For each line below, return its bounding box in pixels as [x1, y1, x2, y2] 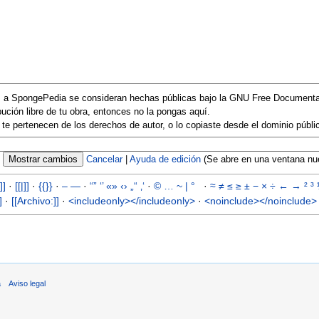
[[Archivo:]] [11, 195, 59, 207]
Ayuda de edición [130, 153, 201, 164]
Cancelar [86, 153, 122, 164]
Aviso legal [9, 278, 46, 288]
